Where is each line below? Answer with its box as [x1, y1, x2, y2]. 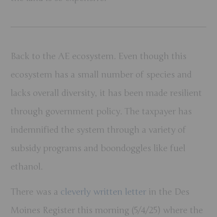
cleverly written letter [61, 186, 149, 197]
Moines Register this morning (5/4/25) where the [11, 204, 203, 216]
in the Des [149, 186, 190, 197]
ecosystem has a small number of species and [11, 69, 192, 80]
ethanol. [11, 161, 43, 172]
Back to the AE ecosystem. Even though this [11, 50, 187, 62]
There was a [11, 186, 61, 197]
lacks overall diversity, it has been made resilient [11, 87, 202, 98]
